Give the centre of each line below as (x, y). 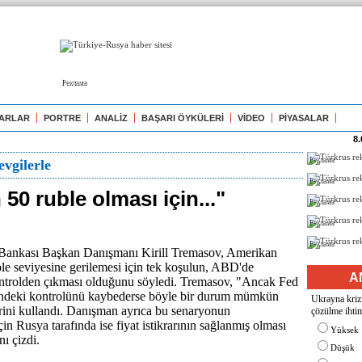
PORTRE (62, 118)
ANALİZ (111, 118)
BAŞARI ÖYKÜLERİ (183, 118)
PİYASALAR (304, 118)
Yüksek (345, 330)
